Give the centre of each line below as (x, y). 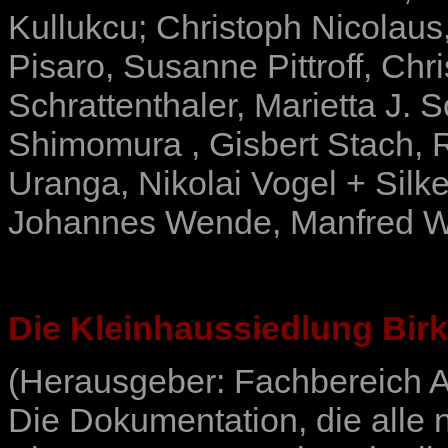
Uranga (64, 183)
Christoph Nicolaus (299, 27)
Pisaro (56, 66)
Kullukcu (73, 27)
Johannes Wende (140, 222)
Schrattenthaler (122, 105)
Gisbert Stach (311, 144)
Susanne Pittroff (243, 66)
